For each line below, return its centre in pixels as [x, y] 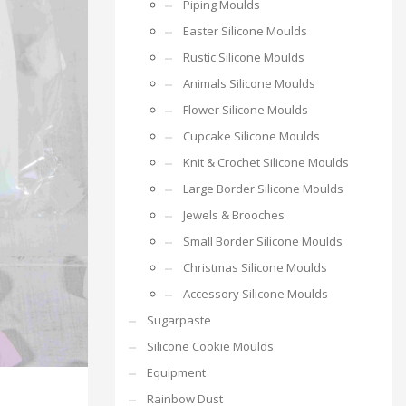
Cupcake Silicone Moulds [251, 136]
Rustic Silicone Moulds [244, 57]
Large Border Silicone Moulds [263, 188]
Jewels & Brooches [234, 215]
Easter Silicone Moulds [245, 31]
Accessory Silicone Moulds [256, 294]
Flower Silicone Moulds [246, 110]
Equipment [176, 372]
